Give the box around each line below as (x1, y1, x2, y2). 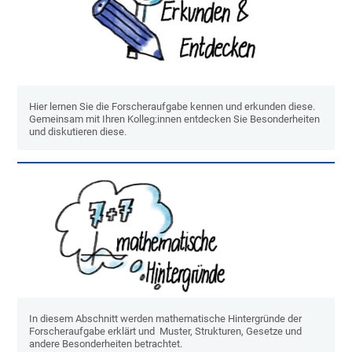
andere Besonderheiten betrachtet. (29, 338, 183, 350)
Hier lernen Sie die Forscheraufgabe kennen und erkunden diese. (29, 100, 316, 112)
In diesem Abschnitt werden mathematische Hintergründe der (29, 313, 302, 325)
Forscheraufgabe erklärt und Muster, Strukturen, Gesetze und (29, 325, 302, 338)
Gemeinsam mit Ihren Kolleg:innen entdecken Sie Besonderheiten (29, 112, 321, 125)
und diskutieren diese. (29, 125, 127, 137)
